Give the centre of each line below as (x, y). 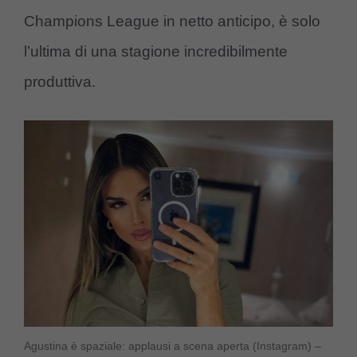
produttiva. (60, 82)
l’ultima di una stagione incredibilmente (156, 52)
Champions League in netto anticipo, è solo (172, 22)
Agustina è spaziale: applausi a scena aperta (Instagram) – (173, 345)
